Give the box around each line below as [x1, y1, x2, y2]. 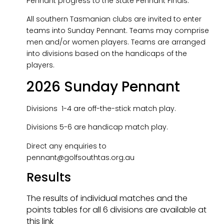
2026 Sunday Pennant [26, 76, 180, 96]
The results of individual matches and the [26, 192, 187, 204]
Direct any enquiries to [26, 140, 106, 151]
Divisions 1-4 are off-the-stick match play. [26, 103, 176, 113]
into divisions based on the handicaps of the [26, 48, 187, 59]
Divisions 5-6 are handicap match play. [26, 122, 168, 132]
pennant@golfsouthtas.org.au [26, 152, 134, 162]
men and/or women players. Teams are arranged [26, 37, 205, 47]
